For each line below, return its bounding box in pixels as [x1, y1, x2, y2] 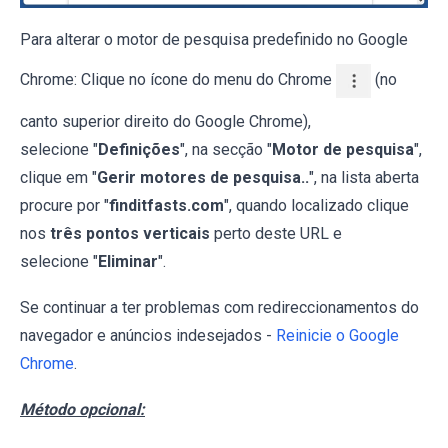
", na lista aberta [309, 167, 419, 187]
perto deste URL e [210, 223, 342, 243]
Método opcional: [20, 399, 145, 419]
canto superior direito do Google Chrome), [20, 111, 311, 131]
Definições [98, 139, 180, 159]
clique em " [20, 167, 97, 187]
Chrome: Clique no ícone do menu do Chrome [20, 70, 336, 90]
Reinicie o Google [276, 325, 399, 345]
